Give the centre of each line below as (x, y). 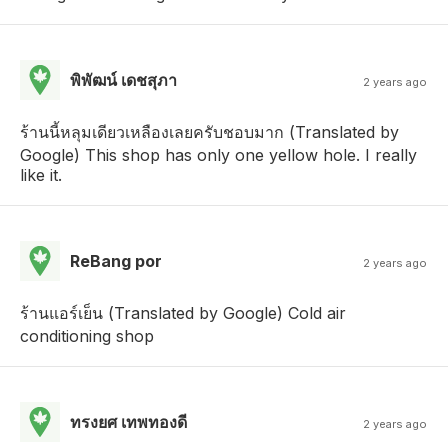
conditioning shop (87, 335)
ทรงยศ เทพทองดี (128, 421)
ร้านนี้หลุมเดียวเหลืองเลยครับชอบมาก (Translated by (209, 131)
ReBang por (116, 260)
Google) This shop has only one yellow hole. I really (218, 154)
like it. (41, 174)
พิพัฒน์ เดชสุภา (123, 79)
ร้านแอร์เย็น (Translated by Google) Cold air (183, 312)
